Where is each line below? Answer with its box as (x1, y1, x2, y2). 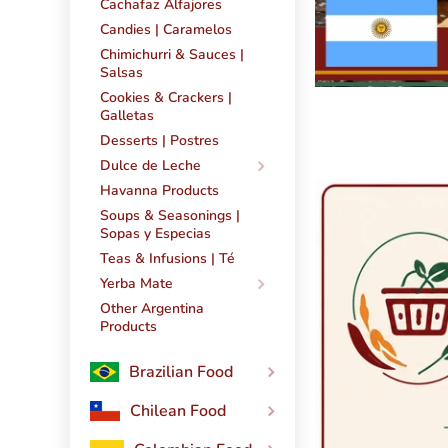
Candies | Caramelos (100, 20, 232, 40)
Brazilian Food (129, 361, 233, 384)
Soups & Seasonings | (100, 206, 240, 226)
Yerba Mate (100, 274, 173, 294)
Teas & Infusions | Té (100, 249, 235, 269)
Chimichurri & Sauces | (100, 45, 244, 65)
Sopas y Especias (100, 224, 211, 244)
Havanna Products (100, 181, 219, 201)
